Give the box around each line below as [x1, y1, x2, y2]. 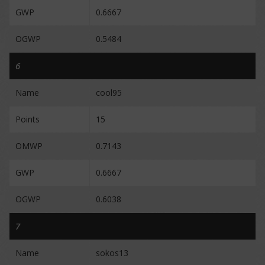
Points [15, 114, 40, 125]
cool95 [96, 87, 122, 98]
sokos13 [96, 247, 128, 258]
